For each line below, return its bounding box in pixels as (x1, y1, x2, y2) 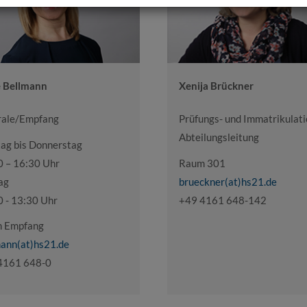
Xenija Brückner (179, 79, 254, 93)
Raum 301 (179, 156, 225, 169)
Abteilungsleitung (179, 131, 259, 144)
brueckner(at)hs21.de (179, 175, 277, 188)
